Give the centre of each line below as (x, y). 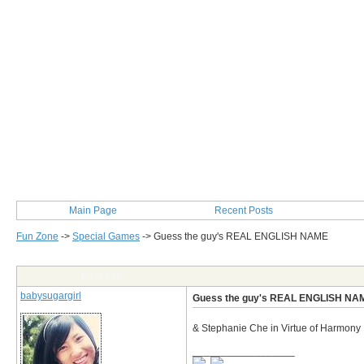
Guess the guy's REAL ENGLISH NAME (241, 236)
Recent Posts (244, 210)
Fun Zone (37, 236)
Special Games (106, 236)
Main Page (93, 210)
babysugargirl (51, 296)
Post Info (102, 276)
